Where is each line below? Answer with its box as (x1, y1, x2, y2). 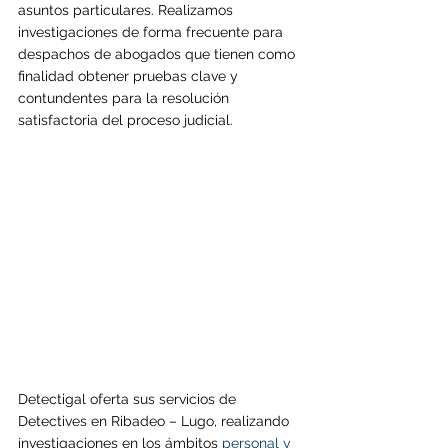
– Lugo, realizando (169, 412, 293, 429)
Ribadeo (111, 412, 169, 429)
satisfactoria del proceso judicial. (18, 111, 233, 128)
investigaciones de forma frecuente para (18, 23, 287, 40)
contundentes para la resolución (18, 89, 233, 106)
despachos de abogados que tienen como (18, 45, 299, 62)
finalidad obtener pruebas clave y (18, 67, 242, 84)
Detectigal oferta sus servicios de (18, 390, 240, 407)
